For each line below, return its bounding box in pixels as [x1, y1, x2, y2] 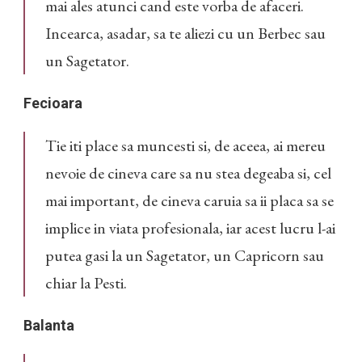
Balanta [23, 317, 74, 335]
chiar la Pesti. [45, 272, 127, 294]
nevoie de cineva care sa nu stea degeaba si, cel [45, 162, 331, 184]
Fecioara [23, 95, 82, 112]
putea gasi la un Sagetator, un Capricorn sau [45, 245, 324, 267]
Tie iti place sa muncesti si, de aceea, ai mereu [45, 135, 326, 157]
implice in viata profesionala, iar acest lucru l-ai [45, 217, 335, 239]
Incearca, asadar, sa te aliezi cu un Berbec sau [45, 23, 326, 44]
